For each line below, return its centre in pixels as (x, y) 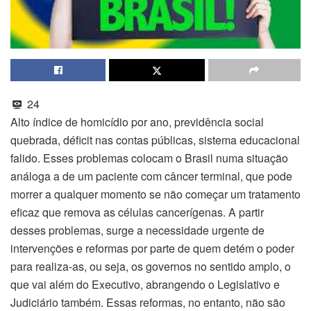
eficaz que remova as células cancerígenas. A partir (137, 212)
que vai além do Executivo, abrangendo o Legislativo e (145, 285)
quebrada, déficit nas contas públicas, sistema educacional (155, 140)
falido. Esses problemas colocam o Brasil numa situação (149, 158)
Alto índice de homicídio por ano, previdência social (137, 122)
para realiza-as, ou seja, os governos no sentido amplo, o (151, 267)
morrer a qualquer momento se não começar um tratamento (155, 194)
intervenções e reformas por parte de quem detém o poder (152, 249)
